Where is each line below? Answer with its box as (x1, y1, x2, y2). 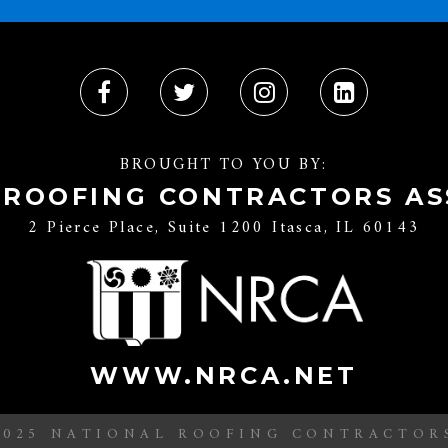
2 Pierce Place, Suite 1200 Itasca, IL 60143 (28, 214, 420, 243)
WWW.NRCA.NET (90, 360, 358, 390)
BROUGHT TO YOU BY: (120, 151, 328, 180)
